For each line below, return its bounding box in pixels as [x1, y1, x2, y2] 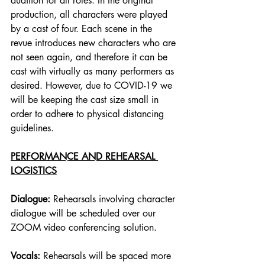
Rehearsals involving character [50, 193, 178, 206]
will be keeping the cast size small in [11, 93, 161, 106]
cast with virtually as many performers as [11, 65, 177, 78]
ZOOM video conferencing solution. [11, 221, 160, 234]
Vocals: [11, 250, 43, 263]
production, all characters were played [11, 8, 170, 21]
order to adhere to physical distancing [11, 108, 167, 121]
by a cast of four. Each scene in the [11, 22, 155, 35]
